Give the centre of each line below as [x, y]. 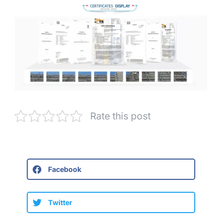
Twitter [60, 203]
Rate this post [120, 116]
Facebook [64, 169]
